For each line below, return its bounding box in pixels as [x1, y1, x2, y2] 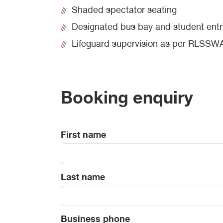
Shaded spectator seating [72, 6, 177, 15]
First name [61, 131, 106, 140]
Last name [61, 173, 105, 183]
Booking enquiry [61, 91, 193, 109]
